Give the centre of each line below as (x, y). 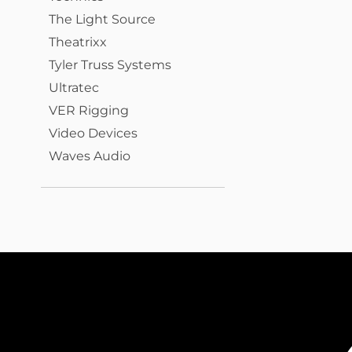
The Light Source (102, 19)
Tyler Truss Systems (110, 65)
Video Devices (93, 133)
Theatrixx (78, 42)
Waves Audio (90, 156)
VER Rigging (89, 110)
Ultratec (74, 88)
